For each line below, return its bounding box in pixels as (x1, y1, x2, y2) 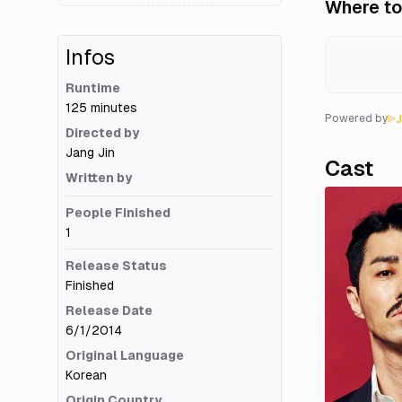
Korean (66, 368, 107, 383)
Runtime (66, 81, 120, 96)
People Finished (66, 205, 170, 221)
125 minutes (66, 100, 137, 116)
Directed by (66, 126, 139, 141)
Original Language (66, 348, 184, 363)
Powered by (325, 112, 388, 126)
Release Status (66, 258, 167, 274)
